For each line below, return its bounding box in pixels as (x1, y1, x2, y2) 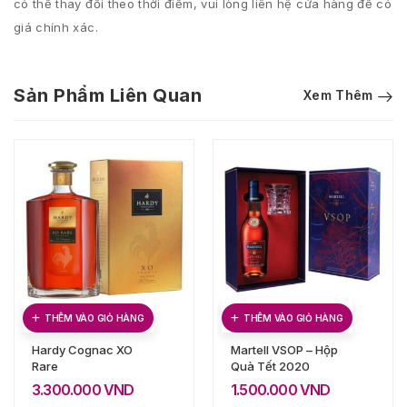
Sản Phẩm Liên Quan (14, 84, 202, 106)
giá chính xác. (14, 20, 98, 35)
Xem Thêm (303, 87, 373, 103)
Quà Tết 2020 (231, 359, 310, 373)
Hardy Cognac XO (32, 342, 133, 357)
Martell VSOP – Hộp (231, 342, 338, 357)
